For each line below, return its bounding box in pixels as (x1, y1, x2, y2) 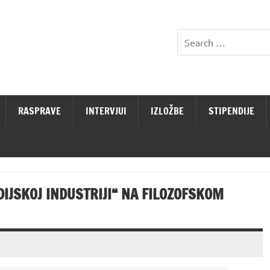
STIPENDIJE (208, 104, 254, 118)
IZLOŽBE (151, 104, 184, 118)
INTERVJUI (85, 104, 127, 118)
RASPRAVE (18, 104, 61, 118)
